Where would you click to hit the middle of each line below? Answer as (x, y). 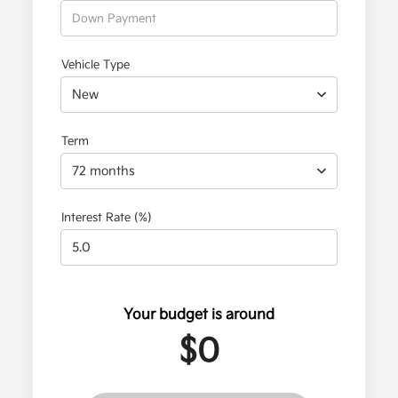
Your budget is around (199, 315)
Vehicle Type (96, 65)
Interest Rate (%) (107, 218)
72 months (104, 171)
